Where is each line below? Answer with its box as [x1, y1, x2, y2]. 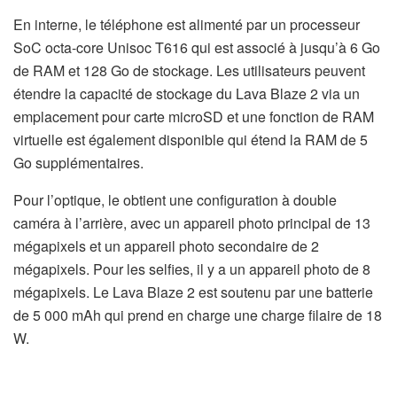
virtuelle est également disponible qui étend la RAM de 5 [13, 128, 368, 150]
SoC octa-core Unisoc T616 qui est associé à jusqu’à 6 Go [13, 36, 380, 58]
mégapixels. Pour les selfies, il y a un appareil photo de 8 [13, 258, 370, 279]
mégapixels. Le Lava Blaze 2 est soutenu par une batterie [13, 281, 373, 302]
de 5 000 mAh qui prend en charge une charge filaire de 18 [13, 304, 382, 325]
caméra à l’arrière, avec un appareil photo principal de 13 [13, 212, 370, 233]
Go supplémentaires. [13, 152, 144, 173]
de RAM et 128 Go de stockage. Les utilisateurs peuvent [13, 59, 365, 81]
